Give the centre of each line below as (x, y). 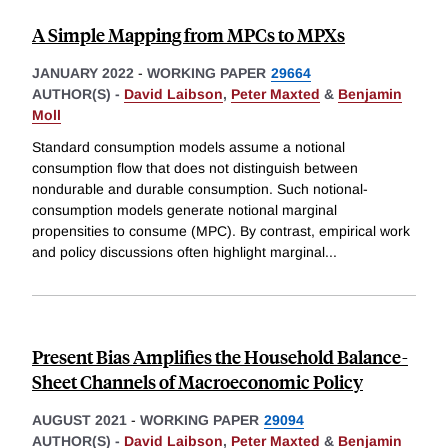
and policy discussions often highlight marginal (178, 251)
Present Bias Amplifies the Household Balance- (220, 356)
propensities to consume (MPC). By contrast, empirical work (221, 230)
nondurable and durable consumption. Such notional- (200, 188)
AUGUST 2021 (79, 419)
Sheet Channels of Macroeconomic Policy (197, 381)
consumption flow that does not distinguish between (195, 167)
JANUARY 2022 (83, 73)
